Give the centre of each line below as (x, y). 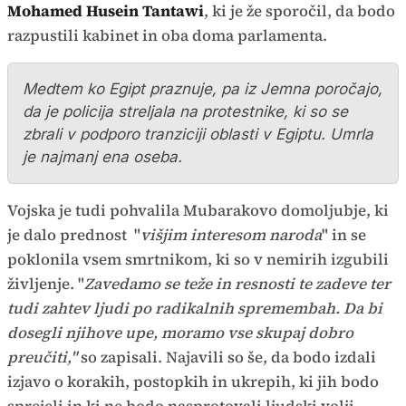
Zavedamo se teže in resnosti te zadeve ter (237, 284)
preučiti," (44, 358)
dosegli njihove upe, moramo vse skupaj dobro (180, 333)
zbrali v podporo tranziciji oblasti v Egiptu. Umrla (198, 135)
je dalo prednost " (74, 235)
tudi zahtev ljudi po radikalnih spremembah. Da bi (195, 309)
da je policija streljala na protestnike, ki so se (185, 112)
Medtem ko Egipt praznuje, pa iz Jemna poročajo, (203, 89)
